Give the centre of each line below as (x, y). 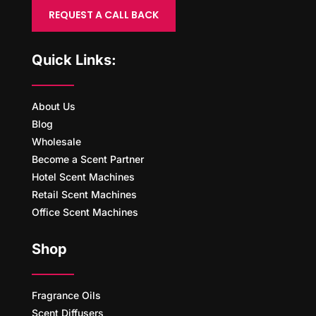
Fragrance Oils (66, 296)
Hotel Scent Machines (83, 177)
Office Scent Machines (85, 212)
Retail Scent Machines (84, 195)
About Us (53, 107)
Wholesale (56, 142)
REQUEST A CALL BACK (103, 15)
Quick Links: (74, 60)
